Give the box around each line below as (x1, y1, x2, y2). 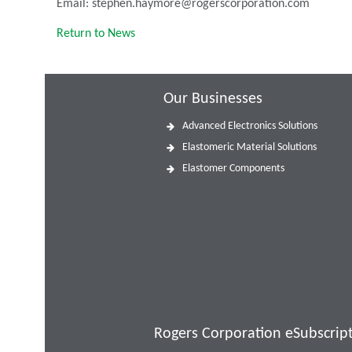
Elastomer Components (181, 163, 284, 175)
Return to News (57, 27, 135, 40)
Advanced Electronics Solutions (181, 120, 317, 132)
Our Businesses (163, 91, 262, 107)
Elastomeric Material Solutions (181, 141, 317, 154)
